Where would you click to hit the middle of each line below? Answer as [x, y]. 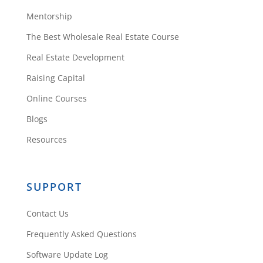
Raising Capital [55, 78]
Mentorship [49, 16]
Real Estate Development [75, 58]
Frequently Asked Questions [81, 234]
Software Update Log [67, 255]
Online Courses [56, 99]
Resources [46, 140]
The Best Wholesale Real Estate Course [102, 37]
